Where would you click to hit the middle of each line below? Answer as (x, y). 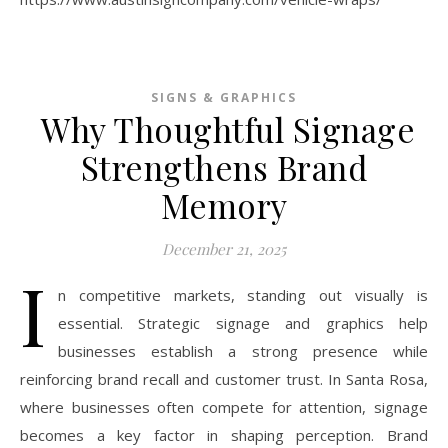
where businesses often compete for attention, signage (224, 407)
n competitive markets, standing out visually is (243, 295)
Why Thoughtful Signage (224, 129)
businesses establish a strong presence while (243, 351)
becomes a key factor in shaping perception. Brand (224, 435)
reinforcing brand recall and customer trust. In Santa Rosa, (224, 379)
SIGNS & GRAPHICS (224, 97)
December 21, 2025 (224, 249)
